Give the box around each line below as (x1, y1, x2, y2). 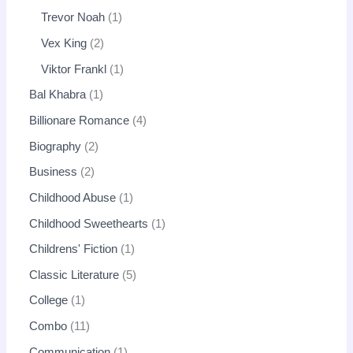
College (29, 294, 69, 307)
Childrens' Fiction (29, 243, 118, 256)
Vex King (41, 37, 87, 50)
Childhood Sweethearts (29, 217, 149, 230)
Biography (29, 139, 82, 153)
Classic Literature (29, 268, 120, 281)
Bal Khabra (29, 88, 87, 102)
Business (29, 165, 78, 179)
